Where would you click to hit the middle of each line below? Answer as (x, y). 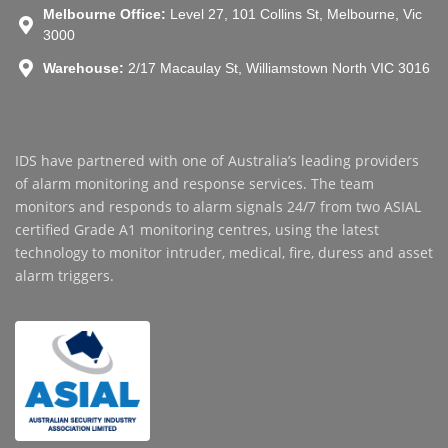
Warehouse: (83, 67)
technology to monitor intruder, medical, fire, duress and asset (224, 252)
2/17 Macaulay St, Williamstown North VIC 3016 (276, 67)
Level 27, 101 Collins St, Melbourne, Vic (293, 13)
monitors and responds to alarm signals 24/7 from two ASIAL (218, 206)
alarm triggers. (64, 275)
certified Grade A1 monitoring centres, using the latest (197, 229)
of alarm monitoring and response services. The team (194, 183)
